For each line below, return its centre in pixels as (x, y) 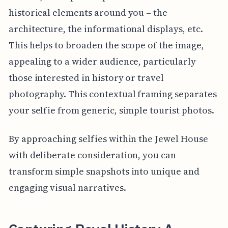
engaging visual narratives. (67, 187)
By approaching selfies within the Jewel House (108, 138)
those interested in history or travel (86, 77)
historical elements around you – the (88, 12)
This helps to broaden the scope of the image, (106, 45)
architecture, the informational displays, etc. (106, 28)
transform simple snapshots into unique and (104, 171)
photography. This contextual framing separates (112, 94)
